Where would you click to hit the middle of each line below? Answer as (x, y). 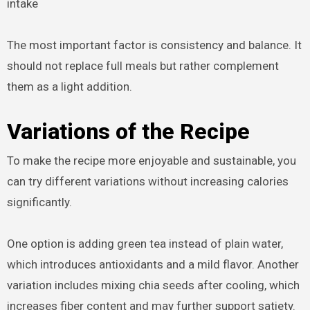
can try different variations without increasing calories (147, 181)
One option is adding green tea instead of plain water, (145, 243)
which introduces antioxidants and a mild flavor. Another (153, 264)
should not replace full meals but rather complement (143, 65)
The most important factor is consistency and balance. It (154, 45)
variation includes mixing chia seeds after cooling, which (153, 285)
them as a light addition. (69, 86)
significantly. (39, 202)
